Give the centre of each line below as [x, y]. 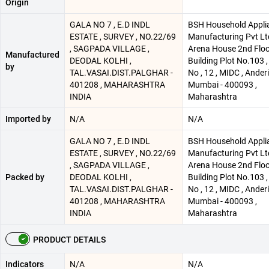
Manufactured [32, 55]
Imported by [28, 119]
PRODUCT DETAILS [69, 240]
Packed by [25, 177]
